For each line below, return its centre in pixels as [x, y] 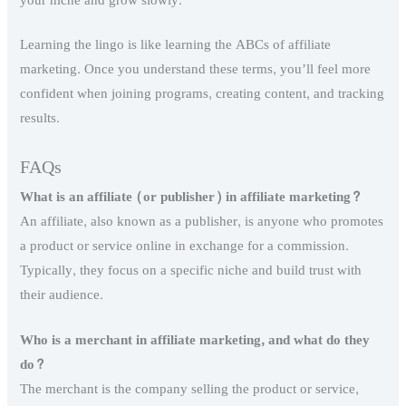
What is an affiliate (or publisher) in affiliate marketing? [191, 197]
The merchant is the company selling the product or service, [190, 390]
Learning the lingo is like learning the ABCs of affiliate [176, 44]
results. [40, 118]
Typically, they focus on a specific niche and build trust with [191, 270]
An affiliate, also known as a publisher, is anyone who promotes [202, 221]
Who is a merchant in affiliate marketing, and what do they [195, 341]
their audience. [62, 295]
